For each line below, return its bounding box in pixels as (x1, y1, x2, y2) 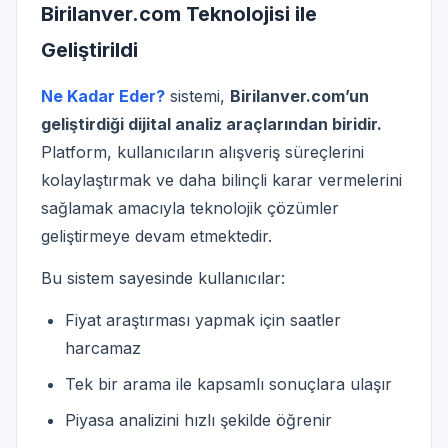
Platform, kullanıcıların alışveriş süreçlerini (41, 142, 364, 163)
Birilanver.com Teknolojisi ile (41, 2, 317, 27)
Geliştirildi (41, 38, 138, 63)
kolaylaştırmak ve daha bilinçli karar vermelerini (41, 170, 402, 191)
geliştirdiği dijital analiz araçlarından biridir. (41, 114, 382, 135)
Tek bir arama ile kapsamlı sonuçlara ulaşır (65, 374, 392, 395)
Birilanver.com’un (230, 86, 369, 107)
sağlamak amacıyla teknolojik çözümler (41, 198, 339, 219)
